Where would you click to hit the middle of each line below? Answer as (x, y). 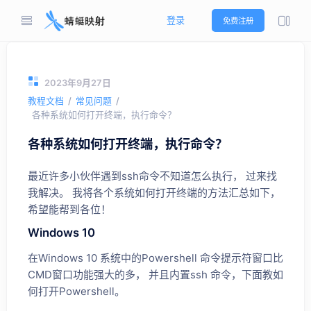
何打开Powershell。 (76, 291)
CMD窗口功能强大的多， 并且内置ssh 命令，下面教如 (155, 275)
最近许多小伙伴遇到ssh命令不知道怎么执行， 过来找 (152, 176)
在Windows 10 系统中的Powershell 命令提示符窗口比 (155, 258)
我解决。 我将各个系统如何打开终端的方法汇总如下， (154, 193)
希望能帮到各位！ (69, 209)
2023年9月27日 (78, 83)
